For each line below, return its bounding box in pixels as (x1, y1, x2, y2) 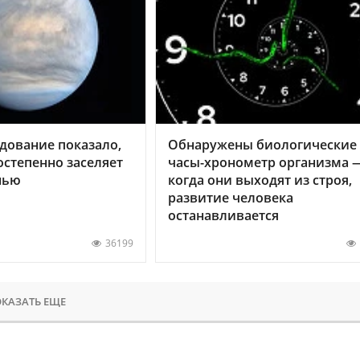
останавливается (167, 206, 279, 224)
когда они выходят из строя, (167, 170, 352, 189)
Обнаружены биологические (167, 135, 357, 153)
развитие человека (167, 188, 293, 207)
